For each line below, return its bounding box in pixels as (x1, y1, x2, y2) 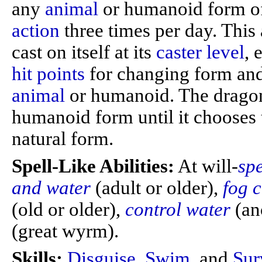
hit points (12, 63, 85, 84)
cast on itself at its (12, 42, 156, 63)
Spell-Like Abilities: (12, 156, 174, 177)
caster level (156, 42, 244, 63)
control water (125, 199, 230, 220)
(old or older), (12, 199, 125, 220)
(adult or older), (95, 177, 223, 198)
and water (12, 177, 91, 198)
